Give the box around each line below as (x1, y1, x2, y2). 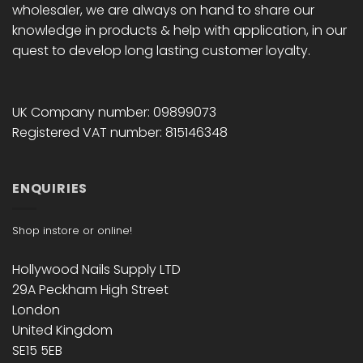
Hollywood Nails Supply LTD (12, 260, 181, 279)
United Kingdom (12, 321, 113, 340)
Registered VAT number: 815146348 (12, 122, 228, 142)
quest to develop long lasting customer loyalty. (12, 41, 310, 60)
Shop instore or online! (12, 224, 132, 237)
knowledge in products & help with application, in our (12, 20, 347, 40)
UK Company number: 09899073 (12, 102, 216, 122)
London (12, 301, 60, 319)
